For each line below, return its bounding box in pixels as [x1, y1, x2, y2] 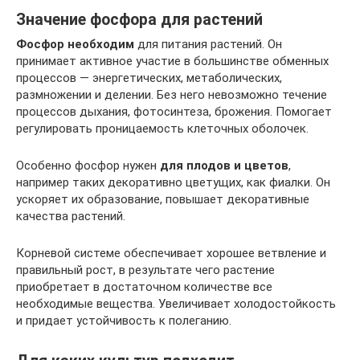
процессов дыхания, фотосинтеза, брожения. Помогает [16, 104, 332, 119]
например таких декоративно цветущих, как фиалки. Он [16, 174, 330, 190]
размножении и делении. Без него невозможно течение [16, 87, 327, 102]
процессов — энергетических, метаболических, [16, 70, 282, 85]
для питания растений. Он [134, 36, 282, 51]
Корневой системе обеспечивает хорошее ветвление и [16, 245, 326, 260]
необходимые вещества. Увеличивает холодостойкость [16, 296, 336, 311]
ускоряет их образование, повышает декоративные [16, 191, 309, 207]
